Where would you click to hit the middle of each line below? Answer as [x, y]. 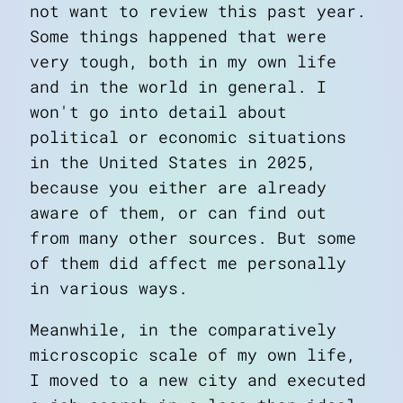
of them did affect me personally [188, 264]
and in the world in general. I [178, 87]
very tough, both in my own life [183, 62]
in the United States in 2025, [173, 163]
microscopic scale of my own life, [193, 355]
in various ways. [109, 289]
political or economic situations [188, 138]
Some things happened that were [178, 37]
